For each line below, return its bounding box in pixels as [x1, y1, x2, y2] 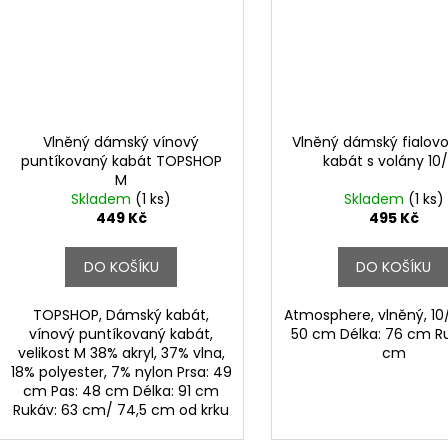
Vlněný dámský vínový [43, 131, 200, 152]
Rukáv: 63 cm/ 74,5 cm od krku [13, 399, 230, 420]
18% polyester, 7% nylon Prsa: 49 [10, 361, 232, 382]
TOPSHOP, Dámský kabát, [33, 304, 210, 325]
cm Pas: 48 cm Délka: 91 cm [23, 380, 220, 401]
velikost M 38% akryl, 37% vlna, [17, 342, 225, 363]
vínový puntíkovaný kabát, [29, 323, 214, 344]
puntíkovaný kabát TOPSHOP [20, 150, 222, 171]
